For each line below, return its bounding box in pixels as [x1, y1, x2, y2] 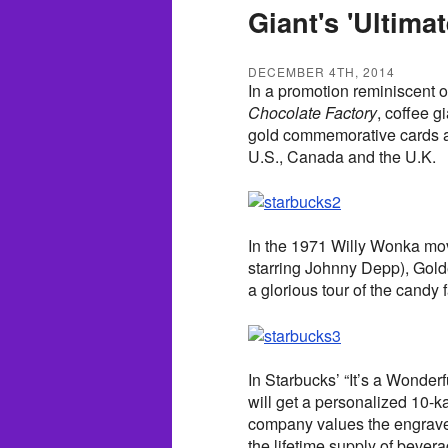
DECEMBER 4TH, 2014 [248, 62, 395, 80]
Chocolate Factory [248, 100, 377, 124]
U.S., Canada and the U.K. [248, 144, 436, 168]
